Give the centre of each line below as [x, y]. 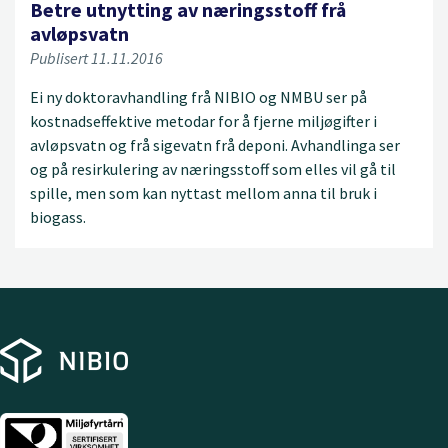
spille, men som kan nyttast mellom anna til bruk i [203, 192]
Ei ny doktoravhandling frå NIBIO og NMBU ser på [198, 96]
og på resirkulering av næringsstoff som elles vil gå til [213, 168]
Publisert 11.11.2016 [96, 57]
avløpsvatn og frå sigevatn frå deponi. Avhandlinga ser [215, 144]
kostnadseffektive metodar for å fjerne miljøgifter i [203, 120]
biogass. [58, 216]
